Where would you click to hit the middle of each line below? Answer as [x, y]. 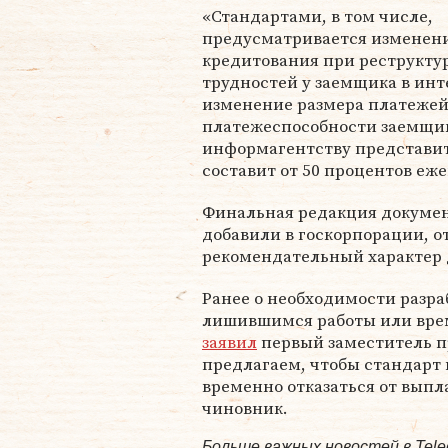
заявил [229, 342]
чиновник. [245, 408]
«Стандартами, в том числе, [317, 16]
